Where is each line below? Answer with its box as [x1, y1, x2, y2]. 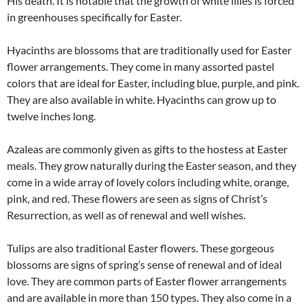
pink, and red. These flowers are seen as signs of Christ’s [7, 191, 267, 205]
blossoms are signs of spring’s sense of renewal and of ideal [7, 257, 282, 271]
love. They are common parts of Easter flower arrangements [7, 274, 287, 287]
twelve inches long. [7, 109, 96, 122]
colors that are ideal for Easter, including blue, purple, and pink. [7, 76, 299, 89]
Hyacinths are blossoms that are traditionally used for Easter [7, 43, 291, 56]
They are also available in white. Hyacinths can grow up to [7, 92, 276, 106]
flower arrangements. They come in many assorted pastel [7, 59, 274, 73]
